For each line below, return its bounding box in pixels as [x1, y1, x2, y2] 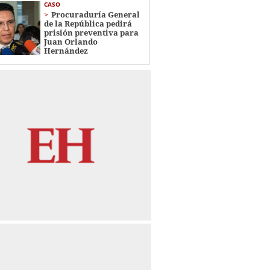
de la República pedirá [43, 17, 132, 29]
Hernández [43, 45, 88, 56]
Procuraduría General [51, 8, 140, 20]
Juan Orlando [43, 36, 98, 47]
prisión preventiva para [43, 27, 139, 38]
